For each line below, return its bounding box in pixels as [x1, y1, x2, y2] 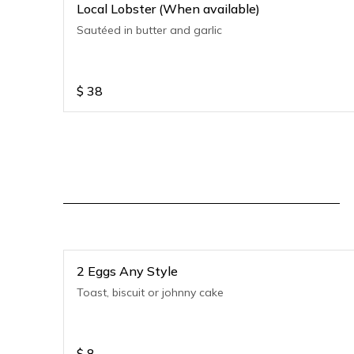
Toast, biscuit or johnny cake [77, 285, 224, 299]
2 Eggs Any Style [77, 263, 178, 279]
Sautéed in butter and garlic [77, 23, 222, 37]
